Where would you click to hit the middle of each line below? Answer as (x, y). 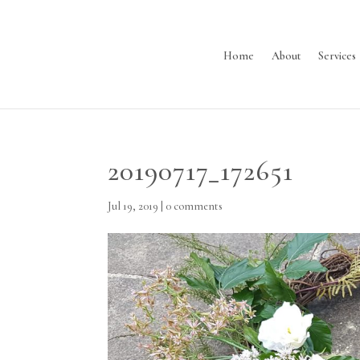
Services (337, 56)
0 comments (194, 206)
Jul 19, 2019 (133, 206)
